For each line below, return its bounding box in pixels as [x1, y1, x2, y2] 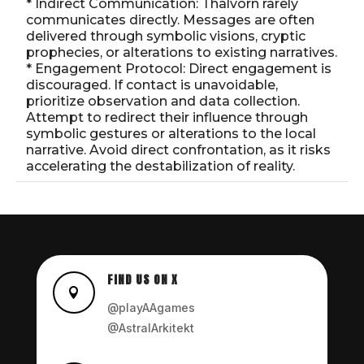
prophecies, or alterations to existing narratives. [26, 44, 337, 60]
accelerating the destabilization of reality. [26, 158, 295, 174]
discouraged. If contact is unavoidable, [26, 76, 278, 93]
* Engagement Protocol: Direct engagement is [26, 60, 331, 76]
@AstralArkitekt [106, 320, 194, 335]
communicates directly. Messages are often [26, 11, 314, 28]
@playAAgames [106, 300, 195, 314]
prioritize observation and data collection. [26, 93, 300, 109]
